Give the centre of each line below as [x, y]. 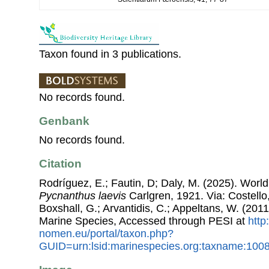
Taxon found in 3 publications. [110, 54]
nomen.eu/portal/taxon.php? [106, 233]
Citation [60, 164]
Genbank [64, 121]
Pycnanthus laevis [83, 195]
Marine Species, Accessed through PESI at [144, 221]
